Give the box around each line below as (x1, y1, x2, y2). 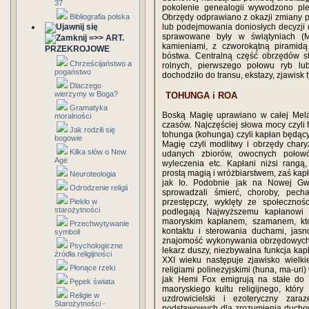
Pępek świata (70, 277, 114, 286)
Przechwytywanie (70, 219, 129, 228)
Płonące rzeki (70, 263, 115, 272)
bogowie (54, 134, 82, 142)
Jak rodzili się (70, 126, 115, 134)
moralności (54, 112, 91, 120)
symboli (54, 228, 80, 236)
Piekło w (70, 197, 97, 206)
